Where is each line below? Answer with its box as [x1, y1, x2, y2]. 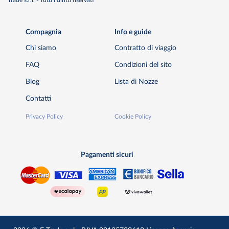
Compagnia [25, 28, 61, 36]
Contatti [25, 95, 51, 103]
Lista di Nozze [114, 78, 158, 86]
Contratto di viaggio [114, 44, 176, 52]
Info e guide [114, 28, 151, 36]
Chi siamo [25, 44, 56, 52]
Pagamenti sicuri [80, 151, 133, 159]
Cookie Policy [114, 113, 151, 120]
